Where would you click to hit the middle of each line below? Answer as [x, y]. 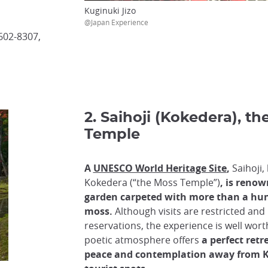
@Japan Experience [116, 22]
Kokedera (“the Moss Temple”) [152, 182]
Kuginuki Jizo [110, 10]
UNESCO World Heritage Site [160, 168]
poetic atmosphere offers [143, 240]
